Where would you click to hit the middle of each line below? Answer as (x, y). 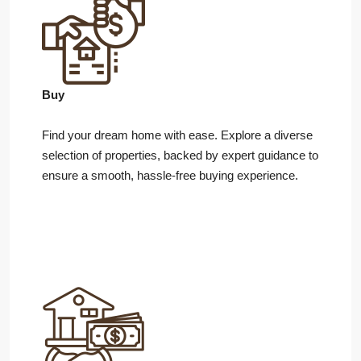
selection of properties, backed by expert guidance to (180, 155)
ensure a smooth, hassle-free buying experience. (170, 175)
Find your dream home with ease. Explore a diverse (177, 135)
